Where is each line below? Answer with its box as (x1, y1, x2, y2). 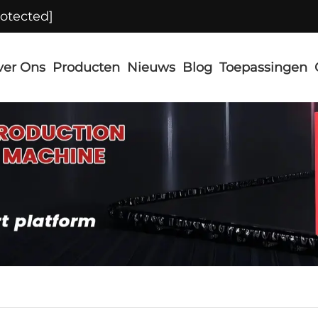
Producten (53, 60, 120, 75)
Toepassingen (219, 60, 307, 75)
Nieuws (127, 60, 175, 75)
